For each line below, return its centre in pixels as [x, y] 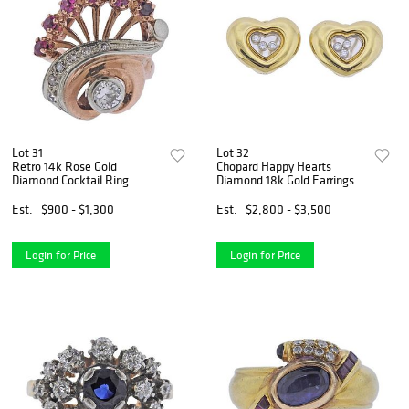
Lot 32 [233, 152]
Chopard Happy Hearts [274, 166]
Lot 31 [27, 152]
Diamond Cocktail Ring [70, 179]
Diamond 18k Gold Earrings [286, 179]
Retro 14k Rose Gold [64, 166]
